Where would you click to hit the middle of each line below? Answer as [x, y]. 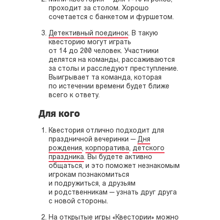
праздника [66, 157]
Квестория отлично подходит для [106, 131]
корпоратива [107, 148]
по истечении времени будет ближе [109, 86]
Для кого [59, 113]
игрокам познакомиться [89, 175]
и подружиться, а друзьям [92, 184]
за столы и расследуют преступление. [113, 69]
